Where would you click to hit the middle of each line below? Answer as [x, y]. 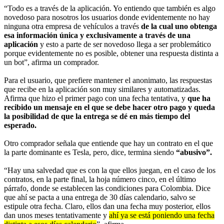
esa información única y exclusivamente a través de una [97, 35]
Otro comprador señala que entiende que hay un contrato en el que [108, 143]
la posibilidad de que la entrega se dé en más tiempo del [97, 116]
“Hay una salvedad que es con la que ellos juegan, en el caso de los [110, 170]
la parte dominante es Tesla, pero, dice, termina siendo [89, 152]
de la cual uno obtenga [179, 26]
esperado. [20, 125]
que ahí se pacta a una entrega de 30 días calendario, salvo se [100, 197]
